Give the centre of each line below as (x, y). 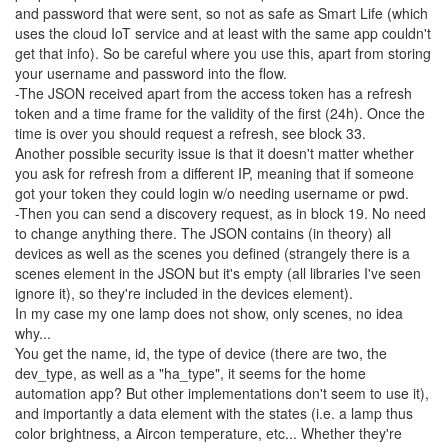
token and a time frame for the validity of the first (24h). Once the (220, 113)
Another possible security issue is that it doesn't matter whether (214, 153)
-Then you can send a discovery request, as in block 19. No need (220, 213)
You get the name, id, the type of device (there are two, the (201, 353)
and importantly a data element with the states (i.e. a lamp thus (214, 413)
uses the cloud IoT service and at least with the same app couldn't (223, 33)
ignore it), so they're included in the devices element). (184, 293)
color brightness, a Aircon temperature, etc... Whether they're (208, 433)
